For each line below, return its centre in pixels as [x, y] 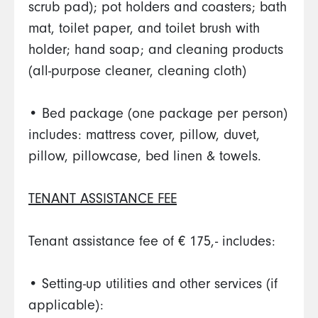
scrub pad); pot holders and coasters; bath [158, 9]
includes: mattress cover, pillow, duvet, [144, 137]
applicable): [68, 307]
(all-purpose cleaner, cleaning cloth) [139, 73]
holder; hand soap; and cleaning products [156, 52]
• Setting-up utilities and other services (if [153, 286]
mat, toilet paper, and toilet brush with [144, 31]
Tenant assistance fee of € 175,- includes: [154, 243]
